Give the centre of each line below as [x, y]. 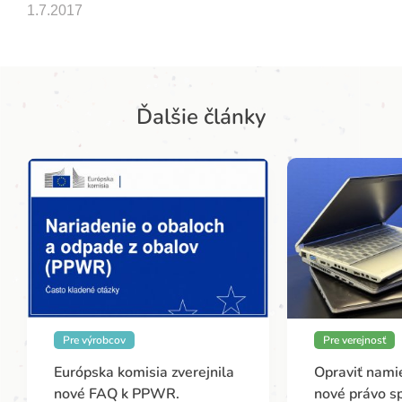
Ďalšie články [201, 117]
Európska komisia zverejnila [144, 372]
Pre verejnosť [354, 340]
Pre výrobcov [94, 340]
